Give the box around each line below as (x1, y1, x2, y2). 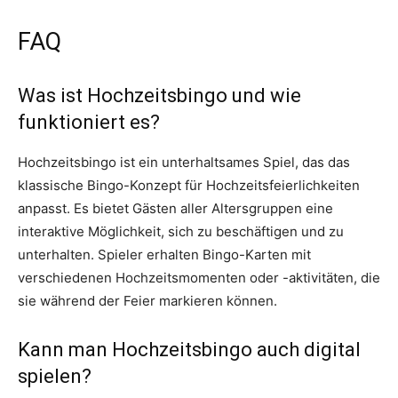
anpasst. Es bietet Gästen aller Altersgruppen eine (18, 200, 333, 218)
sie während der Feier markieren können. (18, 292, 277, 310)
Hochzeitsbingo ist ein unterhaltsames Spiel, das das (18, 154, 350, 171)
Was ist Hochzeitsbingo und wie (18, 84, 301, 107)
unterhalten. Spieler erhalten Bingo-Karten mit (18, 246, 311, 264)
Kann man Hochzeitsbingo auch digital (18, 338, 361, 362)
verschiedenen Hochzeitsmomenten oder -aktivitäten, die (18, 269, 380, 287)
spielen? (18, 365, 92, 388)
